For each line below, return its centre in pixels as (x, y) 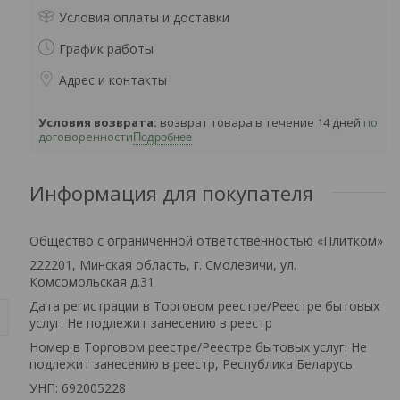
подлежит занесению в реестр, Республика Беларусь (191, 363)
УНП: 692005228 (78, 387)
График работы (106, 48)
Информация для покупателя (171, 192)
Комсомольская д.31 (92, 281)
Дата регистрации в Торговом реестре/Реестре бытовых (204, 305)
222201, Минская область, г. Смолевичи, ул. (163, 264)
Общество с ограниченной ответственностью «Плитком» (206, 240)
